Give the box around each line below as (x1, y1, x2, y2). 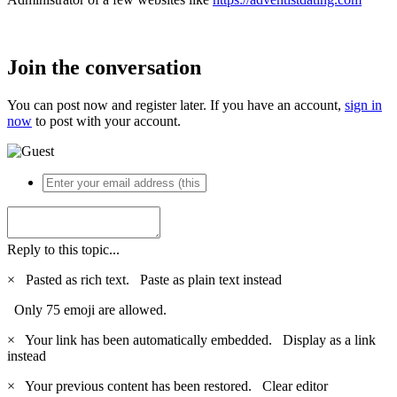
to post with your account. (32, 113, 181, 128)
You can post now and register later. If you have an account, (7, 97, 345, 113)
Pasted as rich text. (19, 271, 140, 287)
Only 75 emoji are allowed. (7, 301, 167, 317)
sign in (345, 97, 382, 113)
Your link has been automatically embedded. (19, 331, 283, 347)
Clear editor (262, 378, 328, 393)
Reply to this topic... (7, 241, 120, 257)
